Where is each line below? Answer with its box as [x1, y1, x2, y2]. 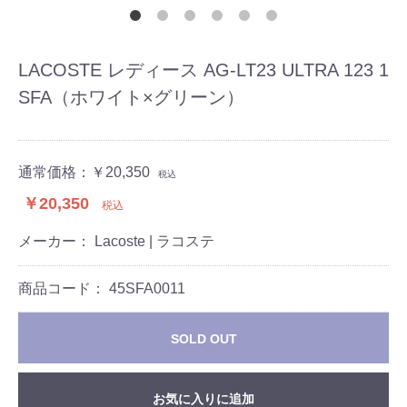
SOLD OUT [170, 332, 237, 346]
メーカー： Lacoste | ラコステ [18, 233, 214, 249]
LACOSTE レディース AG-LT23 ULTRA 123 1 [18, 60, 389, 80]
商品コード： [18, 281, 109, 296]
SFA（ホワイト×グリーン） [18, 87, 244, 107]
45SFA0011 [109, 281, 185, 296]
